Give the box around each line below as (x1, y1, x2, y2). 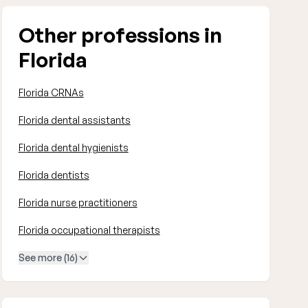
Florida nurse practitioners (18, 197, 137, 208)
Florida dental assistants (18, 114, 131, 126)
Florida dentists (18, 169, 89, 181)
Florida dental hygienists (18, 142, 129, 153)
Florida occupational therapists (18, 224, 160, 236)
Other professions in (18, 22, 222, 47)
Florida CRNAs (18, 87, 84, 98)
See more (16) (18, 252, 78, 263)
